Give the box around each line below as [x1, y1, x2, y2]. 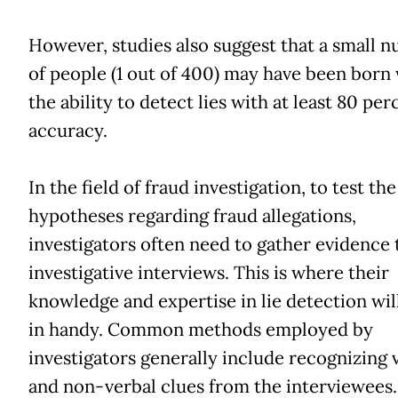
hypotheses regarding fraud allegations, [28, 203, 356, 227]
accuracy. [28, 118, 107, 142]
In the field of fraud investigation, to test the [28, 175, 396, 199]
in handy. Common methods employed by [28, 317, 373, 341]
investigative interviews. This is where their [28, 260, 389, 284]
